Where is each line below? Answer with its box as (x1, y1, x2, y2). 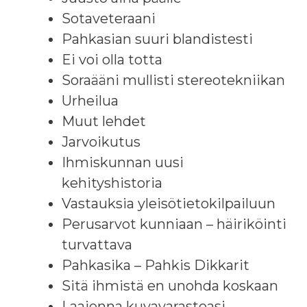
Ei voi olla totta (62, 51, 162, 68)
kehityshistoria (62, 174, 162, 191)
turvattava (62, 236, 132, 253)
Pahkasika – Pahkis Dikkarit (62, 256, 249, 273)
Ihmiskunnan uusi (62, 153, 184, 171)
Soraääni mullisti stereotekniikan (62, 71, 285, 88)
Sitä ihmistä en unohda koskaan (62, 277, 278, 294)
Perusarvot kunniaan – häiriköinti (62, 215, 286, 232)
